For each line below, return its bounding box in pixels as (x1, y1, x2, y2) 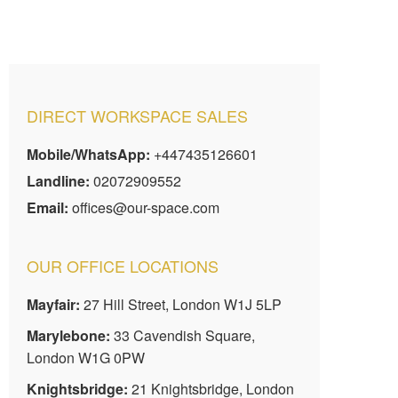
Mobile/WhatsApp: (27, 144, 150, 165)
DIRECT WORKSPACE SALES (27, 104, 248, 128)
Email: (27, 197, 68, 219)
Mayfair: (27, 294, 80, 315)
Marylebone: (27, 325, 110, 346)
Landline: (27, 171, 90, 192)
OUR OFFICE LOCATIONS (27, 254, 219, 278)
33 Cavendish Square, (110, 325, 255, 346)
